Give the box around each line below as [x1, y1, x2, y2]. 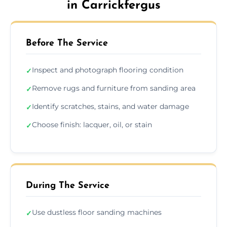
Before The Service [26, 38, 108, 48]
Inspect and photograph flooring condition [32, 65, 183, 74]
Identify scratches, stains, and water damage [32, 101, 189, 111]
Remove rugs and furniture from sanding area [32, 83, 196, 93]
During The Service [26, 180, 109, 191]
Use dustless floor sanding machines [32, 207, 162, 217]
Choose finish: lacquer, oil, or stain [32, 120, 152, 129]
